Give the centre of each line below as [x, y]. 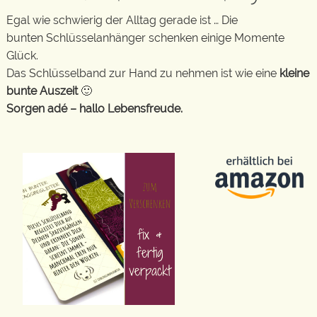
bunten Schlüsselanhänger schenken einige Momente [145, 38]
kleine [294, 73]
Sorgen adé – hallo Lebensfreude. [94, 108]
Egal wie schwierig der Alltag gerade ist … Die [122, 20]
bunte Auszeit [42, 91]
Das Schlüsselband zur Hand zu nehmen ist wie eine [143, 73]
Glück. [22, 55]
